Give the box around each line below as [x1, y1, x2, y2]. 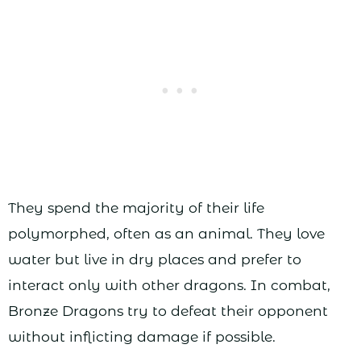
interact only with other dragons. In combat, [8, 276, 330, 294]
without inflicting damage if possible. [8, 328, 276, 346]
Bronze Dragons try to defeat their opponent [8, 302, 328, 320]
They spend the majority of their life [8, 199, 264, 217]
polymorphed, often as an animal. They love [8, 225, 325, 243]
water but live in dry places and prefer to [8, 251, 301, 268]
